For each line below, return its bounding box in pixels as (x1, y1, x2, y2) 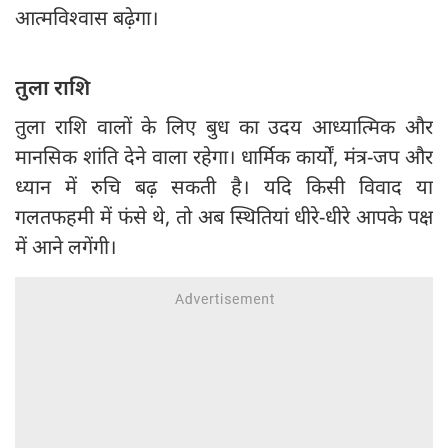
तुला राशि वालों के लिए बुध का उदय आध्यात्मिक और (15, 113, 433, 141)
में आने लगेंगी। (15, 233, 117, 261)
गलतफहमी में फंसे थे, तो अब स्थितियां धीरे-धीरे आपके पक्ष (15, 203, 433, 231)
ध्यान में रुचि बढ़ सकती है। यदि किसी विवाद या (15, 173, 433, 201)
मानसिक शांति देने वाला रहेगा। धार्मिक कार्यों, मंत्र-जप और (15, 143, 433, 171)
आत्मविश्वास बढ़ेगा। (15, 4, 159, 32)
